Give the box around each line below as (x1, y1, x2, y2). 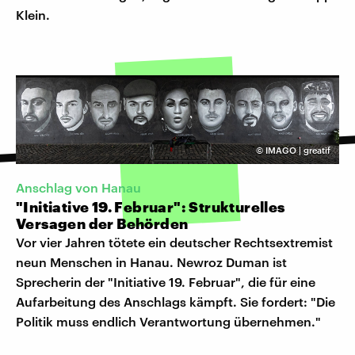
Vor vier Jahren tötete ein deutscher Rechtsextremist (16, 235, 333, 250)
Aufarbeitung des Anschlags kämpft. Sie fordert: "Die (16, 294, 335, 310)
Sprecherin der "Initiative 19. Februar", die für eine (16, 274, 315, 290)
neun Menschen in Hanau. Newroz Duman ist (16, 254, 287, 270)
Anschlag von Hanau (16, 180, 141, 196)
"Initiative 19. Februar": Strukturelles (16, 198, 285, 216)
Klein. (16, 6, 50, 22)
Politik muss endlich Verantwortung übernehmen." (16, 314, 321, 330)
